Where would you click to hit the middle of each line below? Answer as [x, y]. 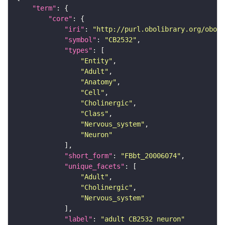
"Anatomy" [98, 82]
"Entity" [96, 61]
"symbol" [80, 40]
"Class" [94, 114]
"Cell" [92, 93]
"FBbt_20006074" [151, 156]
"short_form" [88, 156]
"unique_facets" [94, 166]
